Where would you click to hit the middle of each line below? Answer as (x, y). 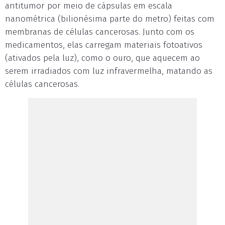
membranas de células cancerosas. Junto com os (100, 32)
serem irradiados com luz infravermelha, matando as (109, 71)
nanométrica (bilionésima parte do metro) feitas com (110, 19)
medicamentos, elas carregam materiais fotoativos (104, 45)
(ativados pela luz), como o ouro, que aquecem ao (102, 58)
